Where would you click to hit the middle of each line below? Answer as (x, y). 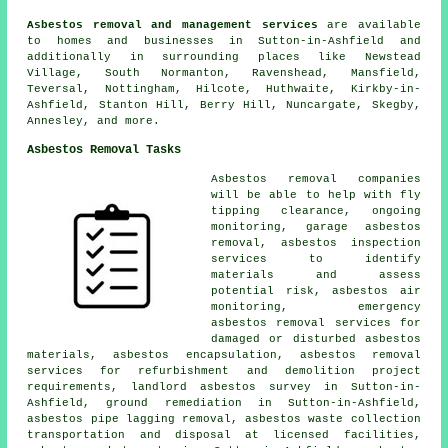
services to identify (316, 258)
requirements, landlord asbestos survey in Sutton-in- (224, 386)
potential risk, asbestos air (316, 290)
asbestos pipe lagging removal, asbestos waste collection (224, 418)
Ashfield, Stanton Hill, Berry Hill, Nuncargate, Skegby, (224, 104)
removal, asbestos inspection (316, 242)
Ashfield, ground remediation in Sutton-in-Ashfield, (224, 402)
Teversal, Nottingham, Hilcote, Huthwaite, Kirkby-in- (224, 88)
